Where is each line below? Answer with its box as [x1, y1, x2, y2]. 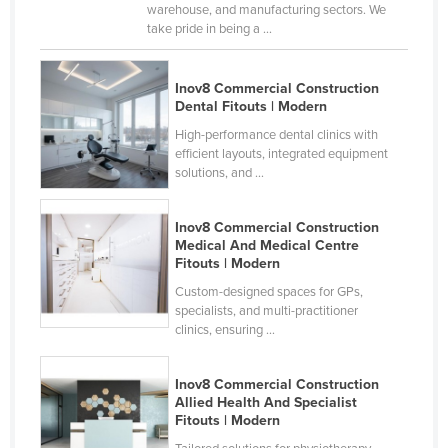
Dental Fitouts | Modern [175, 98, 328, 116]
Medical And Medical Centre [175, 237, 360, 255]
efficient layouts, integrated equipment [175, 146, 389, 163]
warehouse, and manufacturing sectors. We [146, 2, 386, 19]
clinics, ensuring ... [175, 322, 276, 339]
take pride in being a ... [146, 21, 272, 38]
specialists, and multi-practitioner [175, 303, 359, 320]
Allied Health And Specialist [175, 394, 358, 412]
